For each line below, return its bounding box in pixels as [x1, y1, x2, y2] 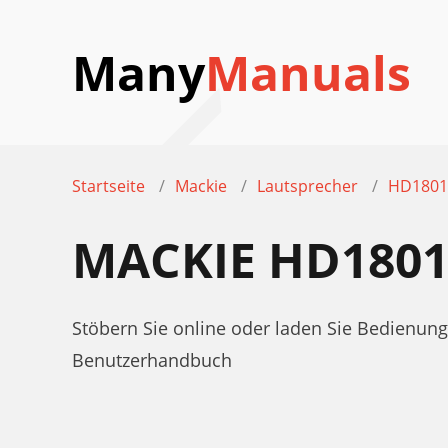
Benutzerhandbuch [72, 348, 232, 372]
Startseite [72, 175, 145, 197]
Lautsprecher [257, 175, 358, 197]
